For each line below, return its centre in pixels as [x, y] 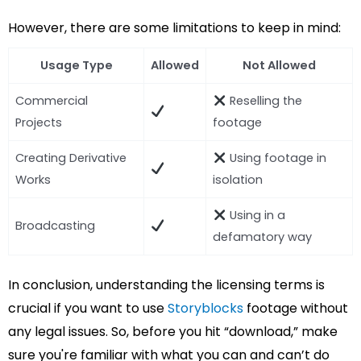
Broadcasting [55, 226]
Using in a [255, 216]
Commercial [52, 101]
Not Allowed [279, 66]
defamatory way [262, 237]
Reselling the [264, 101]
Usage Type [76, 66]
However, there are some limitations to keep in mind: [174, 28]
